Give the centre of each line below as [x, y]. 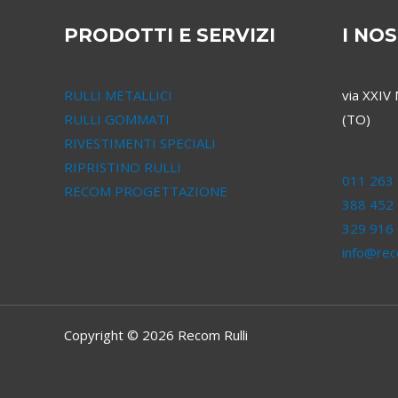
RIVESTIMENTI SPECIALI [140, 143]
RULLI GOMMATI [117, 119]
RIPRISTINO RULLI [123, 167]
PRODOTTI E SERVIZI [170, 36]
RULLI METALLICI [118, 96]
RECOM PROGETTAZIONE [146, 191]
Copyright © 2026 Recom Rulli [156, 335]
